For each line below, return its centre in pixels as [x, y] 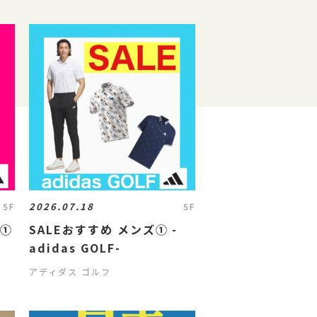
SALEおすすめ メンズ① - [104, 229]
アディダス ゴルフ [70, 271]
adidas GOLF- [75, 248]
